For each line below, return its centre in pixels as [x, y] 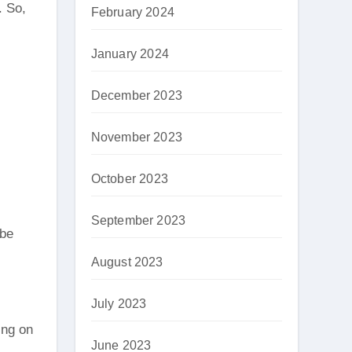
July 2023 [119, 304]
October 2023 [129, 179]
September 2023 [138, 220]
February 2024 [133, 12]
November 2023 [137, 137]
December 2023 [137, 95]
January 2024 [130, 54]
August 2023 [127, 262]
